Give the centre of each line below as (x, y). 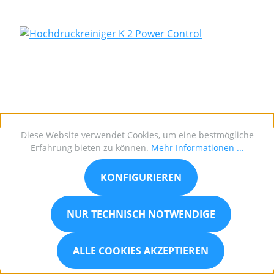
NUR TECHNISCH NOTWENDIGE (141, 214)
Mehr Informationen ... (197, 148)
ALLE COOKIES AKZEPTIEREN (141, 251)
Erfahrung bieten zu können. (91, 148)
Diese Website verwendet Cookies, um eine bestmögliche (137, 135)
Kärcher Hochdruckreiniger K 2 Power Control (130, 229)
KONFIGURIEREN (141, 177)
